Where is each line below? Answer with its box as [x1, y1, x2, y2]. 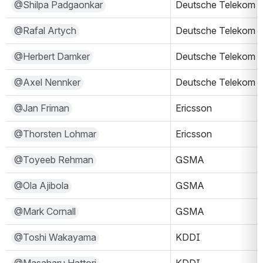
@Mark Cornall [14, 205, 76, 217]
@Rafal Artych [14, 25, 76, 36]
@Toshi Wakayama [14, 231, 96, 243]
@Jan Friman [14, 102, 69, 114]
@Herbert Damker [14, 50, 90, 62]
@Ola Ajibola [14, 180, 69, 191]
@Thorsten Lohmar [14, 128, 96, 140]
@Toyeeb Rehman [14, 154, 93, 166]
